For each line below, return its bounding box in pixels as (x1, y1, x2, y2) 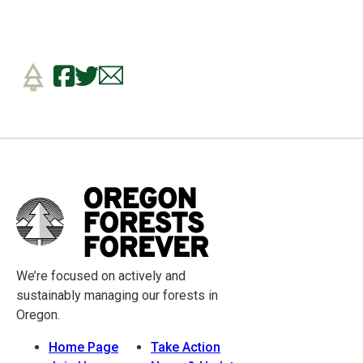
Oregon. (16, 307, 60, 323)
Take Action (151, 340, 220, 356)
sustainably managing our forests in (16, 288, 218, 304)
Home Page (49, 340, 118, 356)
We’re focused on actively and (16, 268, 186, 284)
